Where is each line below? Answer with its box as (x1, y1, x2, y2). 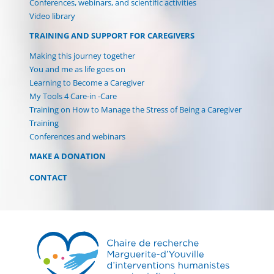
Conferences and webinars (29, 130, 125, 142)
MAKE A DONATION (29, 150, 106, 161)
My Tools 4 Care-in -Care (29, 90, 117, 102)
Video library (29, 10, 75, 21)
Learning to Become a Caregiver (29, 76, 144, 88)
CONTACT (29, 171, 67, 183)
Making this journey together (29, 50, 135, 61)
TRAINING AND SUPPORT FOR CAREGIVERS (29, 29, 194, 41)
